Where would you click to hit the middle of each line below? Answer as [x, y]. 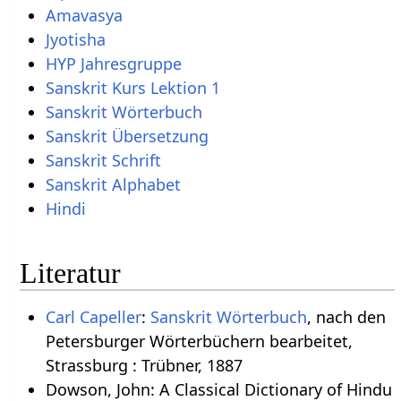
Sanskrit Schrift [103, 160]
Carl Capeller [93, 317]
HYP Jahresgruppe [113, 63]
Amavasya [84, 15]
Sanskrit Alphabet [113, 184]
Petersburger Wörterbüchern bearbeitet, [199, 341]
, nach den [346, 317]
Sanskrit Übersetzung [127, 136]
